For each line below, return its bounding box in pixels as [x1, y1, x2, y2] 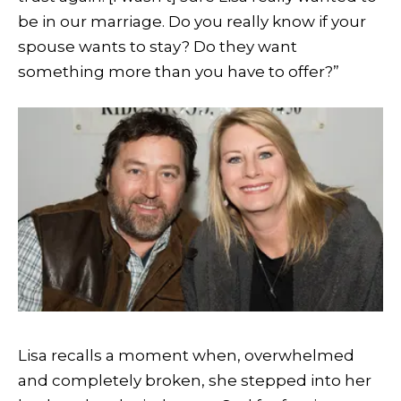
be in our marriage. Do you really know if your [18, 12, 366, 30]
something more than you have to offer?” [18, 62, 339, 81]
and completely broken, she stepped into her [18, 371, 371, 389]
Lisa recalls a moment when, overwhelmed [18, 346, 354, 364]
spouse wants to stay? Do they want [18, 37, 297, 55]
